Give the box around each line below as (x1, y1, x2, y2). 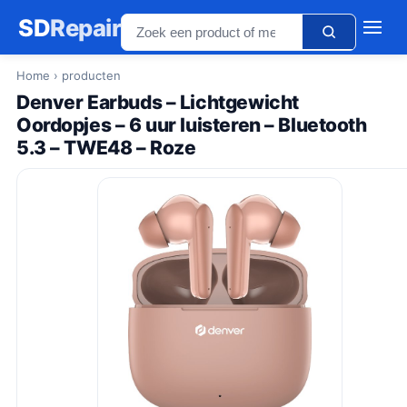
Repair (50, 13, 121, 42)
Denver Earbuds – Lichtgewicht (16, 91, 299, 114)
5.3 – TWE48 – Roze (16, 136, 196, 159)
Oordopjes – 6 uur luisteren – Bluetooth (16, 114, 367, 136)
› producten (50, 68, 121, 83)
